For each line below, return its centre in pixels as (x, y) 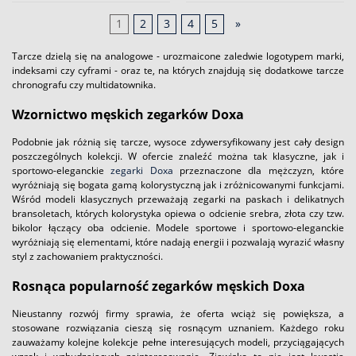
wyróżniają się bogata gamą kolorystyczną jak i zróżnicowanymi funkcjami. (178, 184)
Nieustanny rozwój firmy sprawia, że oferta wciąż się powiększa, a (178, 313)
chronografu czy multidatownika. (85, 84)
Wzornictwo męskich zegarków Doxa (128, 114)
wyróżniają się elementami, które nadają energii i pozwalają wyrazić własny (178, 242)
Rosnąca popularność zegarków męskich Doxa (159, 286)
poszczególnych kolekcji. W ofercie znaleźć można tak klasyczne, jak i (178, 156)
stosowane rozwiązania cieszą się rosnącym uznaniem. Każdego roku (178, 327)
